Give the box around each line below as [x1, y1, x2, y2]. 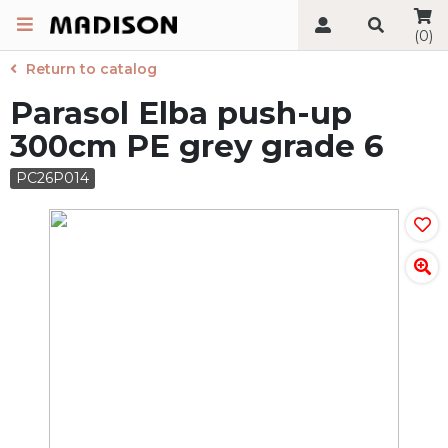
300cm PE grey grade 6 [10, 127, 383, 165]
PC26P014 [16, 169, 89, 187]
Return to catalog [26, 60, 157, 78]
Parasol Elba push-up [10, 94, 352, 132]
